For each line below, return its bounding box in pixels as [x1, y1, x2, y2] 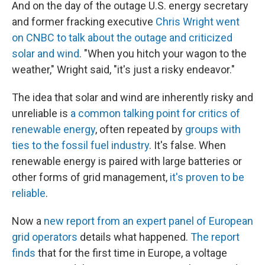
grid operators [12, 231, 77, 243]
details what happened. [77, 231, 190, 243]
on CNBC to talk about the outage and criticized [12, 31, 232, 44]
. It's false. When [149, 139, 226, 151]
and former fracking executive [12, 15, 156, 28]
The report [190, 231, 240, 243]
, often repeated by [95, 123, 185, 135]
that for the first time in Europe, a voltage [35, 247, 227, 259]
